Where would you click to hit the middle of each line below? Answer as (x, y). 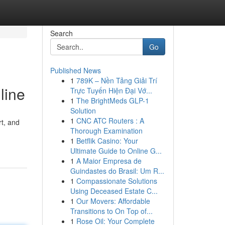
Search (61, 33)
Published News (75, 70)
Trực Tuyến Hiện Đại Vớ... (111, 90)
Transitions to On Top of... (111, 211)
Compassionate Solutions (117, 181)
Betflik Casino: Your (107, 141)
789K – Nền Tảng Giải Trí (117, 80)
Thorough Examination (106, 131)
